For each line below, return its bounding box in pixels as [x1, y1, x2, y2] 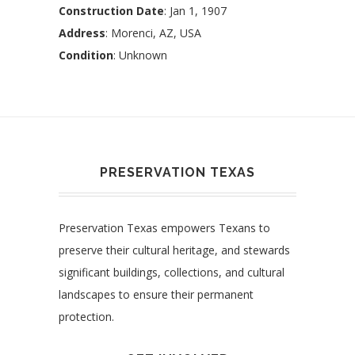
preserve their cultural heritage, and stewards [59, 242, 290, 258]
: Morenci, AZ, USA [105, 25, 201, 41]
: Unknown [113, 48, 167, 63]
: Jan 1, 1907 [164, 3, 227, 19]
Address [59, 25, 105, 41]
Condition [59, 48, 113, 63]
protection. [59, 309, 114, 325]
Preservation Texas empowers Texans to [59, 220, 270, 236]
